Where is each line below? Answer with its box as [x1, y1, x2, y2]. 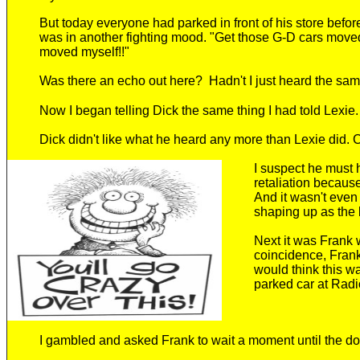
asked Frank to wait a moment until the [124, 333, 346, 347]
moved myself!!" [39, 45, 129, 59]
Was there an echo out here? [39, 74, 209, 88]
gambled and [46, 333, 124, 347]
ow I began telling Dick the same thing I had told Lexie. [49, 104, 358, 117]
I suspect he [254, 162, 322, 175]
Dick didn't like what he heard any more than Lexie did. [39, 133, 353, 146]
